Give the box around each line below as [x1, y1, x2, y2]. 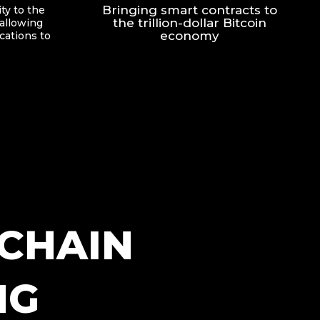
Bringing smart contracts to [101, 2, 277, 17]
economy [159, 28, 219, 43]
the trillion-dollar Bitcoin [112, 15, 266, 30]
